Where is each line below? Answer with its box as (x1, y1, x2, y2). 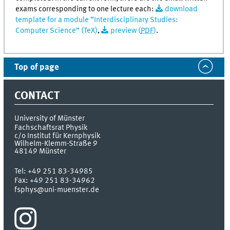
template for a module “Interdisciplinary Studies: (15, 16, 179, 25)
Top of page (14, 63, 60, 72)
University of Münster (14, 114, 85, 123)
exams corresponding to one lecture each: (15, 5, 156, 14)
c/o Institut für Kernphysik (14, 132, 101, 141)
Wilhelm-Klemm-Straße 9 (14, 140, 98, 148)
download (165, 5, 198, 14)
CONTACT (14, 90, 60, 102)
